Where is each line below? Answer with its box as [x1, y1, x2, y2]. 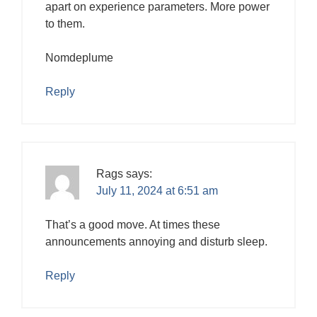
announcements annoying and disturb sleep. [45, 235, 267, 248]
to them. [45, 17, 85, 30]
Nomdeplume [45, 51, 113, 64]
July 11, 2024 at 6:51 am [96, 184, 218, 197]
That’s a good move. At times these [45, 218, 220, 231]
